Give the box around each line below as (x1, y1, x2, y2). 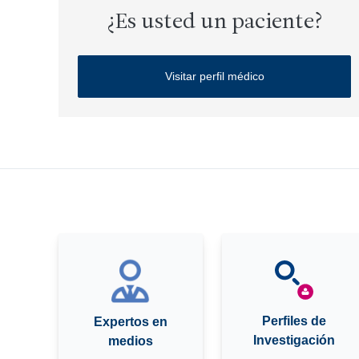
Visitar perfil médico (164, 70, 264, 83)
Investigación (252, 333, 335, 347)
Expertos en (93, 315, 167, 329)
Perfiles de (261, 313, 326, 328)
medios (107, 334, 153, 348)
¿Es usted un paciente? (105, 12, 324, 34)
